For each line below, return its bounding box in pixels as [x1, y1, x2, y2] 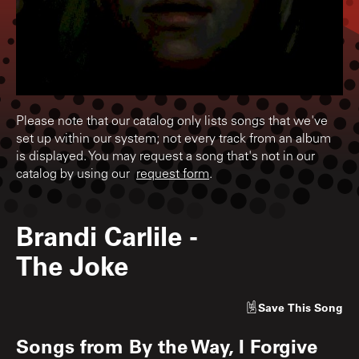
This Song [288, 299, 343, 315]
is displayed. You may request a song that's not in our [16, 150, 315, 163]
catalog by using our [16, 167, 136, 181]
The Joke [16, 247, 128, 282]
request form [136, 167, 209, 181]
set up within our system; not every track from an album [16, 132, 331, 146]
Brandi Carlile [16, 217, 182, 252]
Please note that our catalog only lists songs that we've [16, 115, 328, 128]
